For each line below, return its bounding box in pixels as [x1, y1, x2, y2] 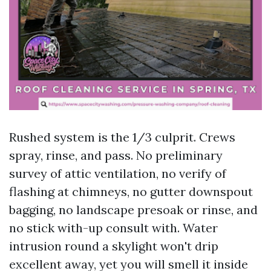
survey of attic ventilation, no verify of [9, 166, 226, 181]
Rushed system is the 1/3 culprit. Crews [9, 129, 235, 145]
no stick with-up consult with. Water [9, 220, 218, 235]
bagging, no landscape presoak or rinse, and [9, 202, 258, 217]
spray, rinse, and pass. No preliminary [9, 148, 223, 163]
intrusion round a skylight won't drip [9, 238, 218, 253]
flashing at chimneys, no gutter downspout [9, 184, 253, 199]
